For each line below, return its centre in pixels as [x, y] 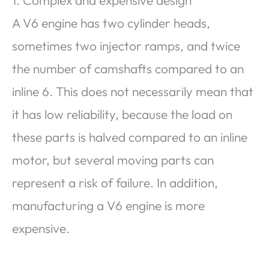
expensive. [41, 228]
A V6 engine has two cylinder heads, [111, 23]
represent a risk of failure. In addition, [115, 182]
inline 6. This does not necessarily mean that [133, 91]
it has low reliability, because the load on [122, 114]
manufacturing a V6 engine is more [108, 205]
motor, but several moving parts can [113, 159]
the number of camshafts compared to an [128, 68]
